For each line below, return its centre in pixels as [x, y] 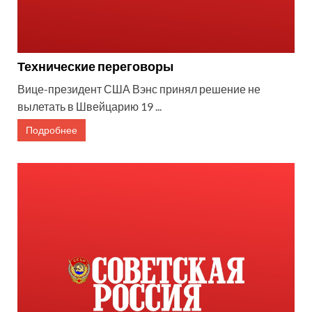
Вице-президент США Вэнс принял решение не [139, 89]
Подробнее [52, 130]
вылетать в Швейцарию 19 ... [89, 107]
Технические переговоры [95, 67]
